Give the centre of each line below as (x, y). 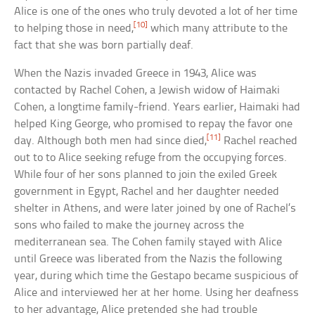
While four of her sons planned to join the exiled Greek (146, 175)
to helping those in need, (74, 29)
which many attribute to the (218, 29)
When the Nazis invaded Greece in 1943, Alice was (136, 74)
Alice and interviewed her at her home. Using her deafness (157, 293)
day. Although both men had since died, (111, 141)
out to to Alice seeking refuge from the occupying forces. (151, 158)
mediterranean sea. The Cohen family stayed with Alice (148, 243)
